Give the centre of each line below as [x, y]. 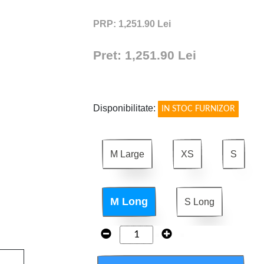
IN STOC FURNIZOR [199, 109]
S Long [200, 202]
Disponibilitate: [126, 108]
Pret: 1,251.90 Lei [145, 55]
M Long [129, 202]
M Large [128, 154]
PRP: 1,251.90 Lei [132, 24]
